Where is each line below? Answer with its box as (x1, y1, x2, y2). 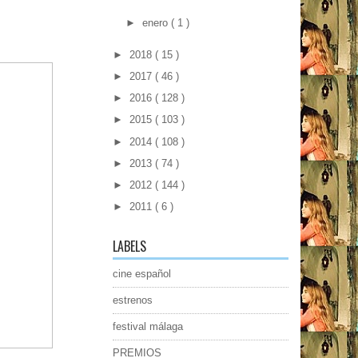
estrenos (113, 294, 153, 307)
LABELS (113, 237, 146, 257)
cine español (113, 268, 171, 280)
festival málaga (113, 320, 183, 333)
